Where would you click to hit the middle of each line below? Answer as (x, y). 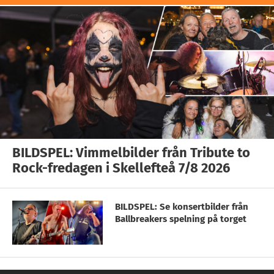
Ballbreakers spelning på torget (181, 219)
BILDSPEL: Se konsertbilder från (182, 206)
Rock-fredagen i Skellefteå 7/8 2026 (121, 168)
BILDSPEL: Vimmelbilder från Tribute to (131, 152)
